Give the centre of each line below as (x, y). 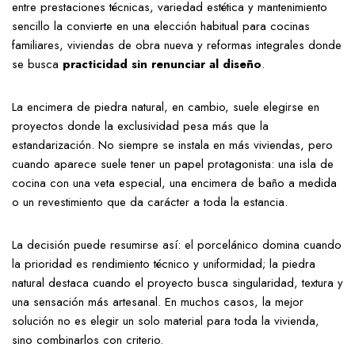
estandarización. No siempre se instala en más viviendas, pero (172, 145)
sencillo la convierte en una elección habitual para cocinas (161, 26)
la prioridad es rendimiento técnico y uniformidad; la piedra (164, 264)
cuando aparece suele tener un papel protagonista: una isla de (173, 164)
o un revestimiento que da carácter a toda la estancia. (150, 202)
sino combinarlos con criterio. (88, 340)
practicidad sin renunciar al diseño (162, 64)
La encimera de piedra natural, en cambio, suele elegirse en (166, 107)
